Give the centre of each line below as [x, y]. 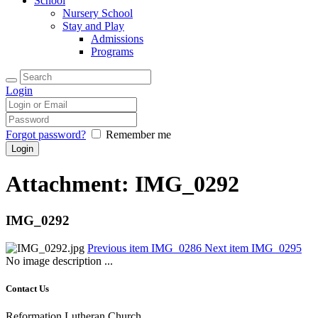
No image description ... [59, 261]
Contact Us [27, 288]
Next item [226, 248]
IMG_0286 [176, 248]
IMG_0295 [276, 248]
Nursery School [98, 13]
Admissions [117, 39]
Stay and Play [93, 26]
